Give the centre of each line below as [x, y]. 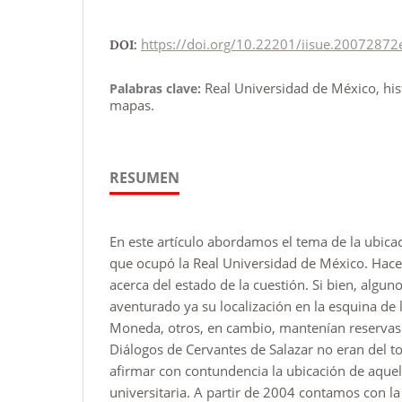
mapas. [132, 105]
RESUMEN [144, 177]
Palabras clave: [157, 88]
